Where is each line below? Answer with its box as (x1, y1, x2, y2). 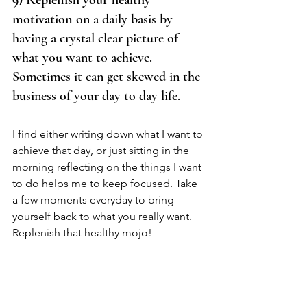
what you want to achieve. (12, 49, 156, 66)
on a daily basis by (73, 11, 176, 28)
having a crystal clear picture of (12, 30, 182, 47)
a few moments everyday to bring (12, 193, 177, 207)
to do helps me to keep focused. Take (12, 177, 200, 191)
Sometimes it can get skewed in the (12, 69, 204, 86)
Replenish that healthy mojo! (12, 226, 152, 240)
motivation (12, 11, 73, 28)
